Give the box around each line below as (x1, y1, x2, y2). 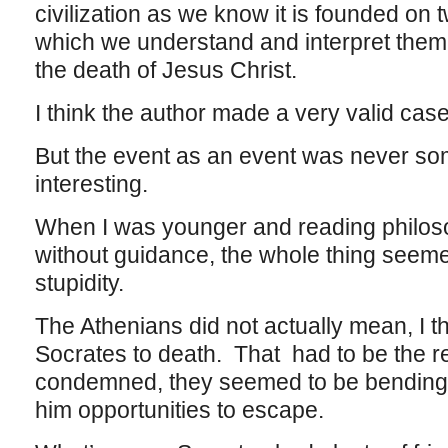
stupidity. (34, 270, 124, 296)
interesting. (34, 171, 148, 197)
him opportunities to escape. (34, 397, 324, 423)
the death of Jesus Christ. (34, 57, 297, 83)
